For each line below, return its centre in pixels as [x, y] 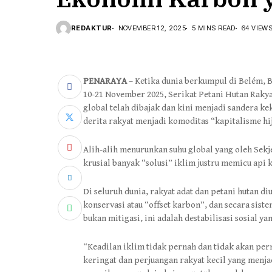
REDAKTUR [92, 28]
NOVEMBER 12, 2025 [152, 28]
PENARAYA [105, 81]
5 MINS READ [214, 28]
